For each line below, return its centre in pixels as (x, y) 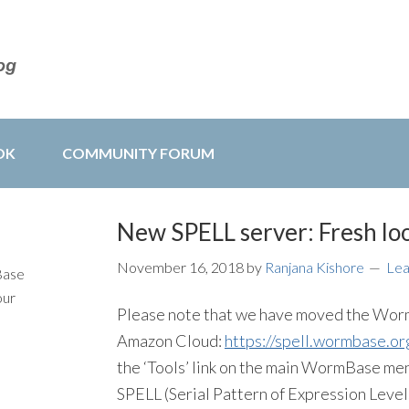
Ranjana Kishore (315, 267)
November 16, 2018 (180, 267)
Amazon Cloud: (171, 341)
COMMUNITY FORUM (138, 153)
